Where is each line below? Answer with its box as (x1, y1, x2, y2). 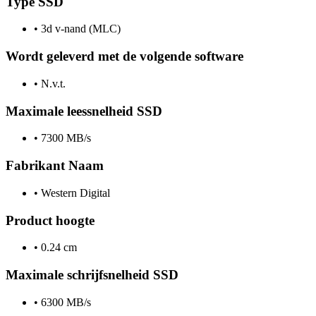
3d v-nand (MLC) (38, 23, 121, 35)
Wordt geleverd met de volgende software (6, 49, 243, 64)
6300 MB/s (38, 296, 91, 308)
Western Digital (38, 186, 110, 199)
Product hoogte (6, 212, 95, 228)
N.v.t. (38, 77, 66, 90)
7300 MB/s (38, 132, 91, 145)
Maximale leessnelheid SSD (6, 103, 162, 119)
